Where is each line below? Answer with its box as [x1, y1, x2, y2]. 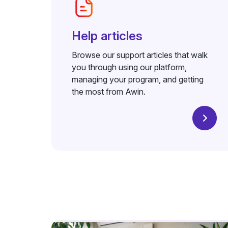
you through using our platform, [71, 62, 187, 72]
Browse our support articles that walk [71, 50, 208, 60]
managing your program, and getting [71, 74, 204, 84]
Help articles [71, 28, 142, 43]
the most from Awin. [71, 87, 146, 97]
